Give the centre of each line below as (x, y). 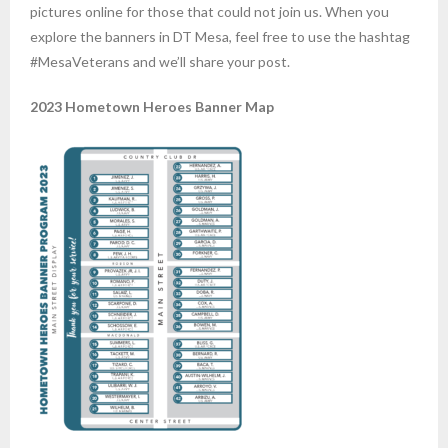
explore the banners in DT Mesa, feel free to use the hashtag (220, 36)
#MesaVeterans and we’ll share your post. (160, 61)
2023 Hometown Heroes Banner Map (152, 106)
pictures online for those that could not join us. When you (209, 11)
